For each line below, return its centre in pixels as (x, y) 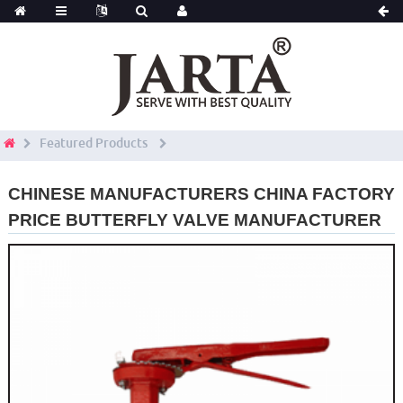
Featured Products (94, 143)
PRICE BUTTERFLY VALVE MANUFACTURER (194, 219)
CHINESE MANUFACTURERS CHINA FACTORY (201, 193)
